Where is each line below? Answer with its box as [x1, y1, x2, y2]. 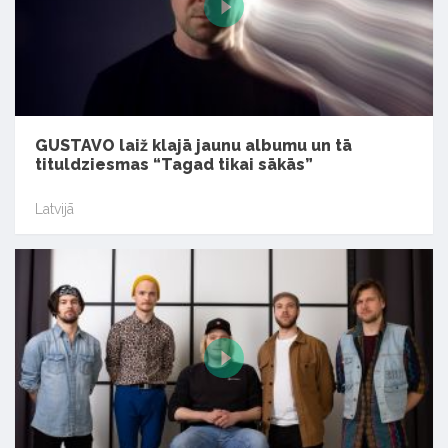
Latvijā [35, 200, 74, 217]
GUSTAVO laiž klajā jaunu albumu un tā [35, 135, 352, 155]
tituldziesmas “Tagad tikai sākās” [35, 154, 313, 174]
